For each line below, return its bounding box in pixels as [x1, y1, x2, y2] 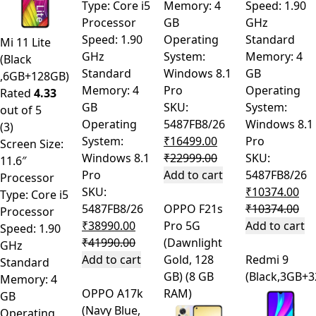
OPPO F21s [164, 201, 223, 217]
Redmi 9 [245, 252, 288, 268]
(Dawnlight [164, 235, 222, 251]
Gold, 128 [164, 252, 214, 268]
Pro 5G [164, 218, 200, 234]
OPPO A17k [82, 286, 143, 302]
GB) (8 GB [164, 269, 186, 285]
